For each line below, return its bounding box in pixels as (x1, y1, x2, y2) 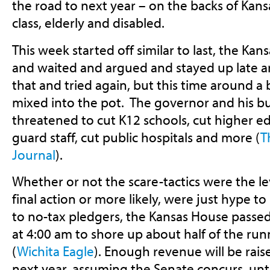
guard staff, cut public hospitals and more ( (11, 128, 260, 146)
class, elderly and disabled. (11, 14, 165, 32)
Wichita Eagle (16, 242, 94, 260)
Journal (11, 145, 55, 163)
